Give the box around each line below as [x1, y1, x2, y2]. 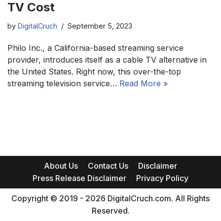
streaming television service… [7, 78, 119, 88]
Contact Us [88, 161, 128, 171]
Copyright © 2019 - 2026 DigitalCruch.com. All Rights [11, 193, 210, 203]
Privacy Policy [136, 173, 188, 183]
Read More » [119, 78, 168, 88]
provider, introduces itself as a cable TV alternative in [7, 54, 207, 65]
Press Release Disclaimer [33, 173, 126, 183]
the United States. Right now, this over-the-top [7, 66, 181, 76]
